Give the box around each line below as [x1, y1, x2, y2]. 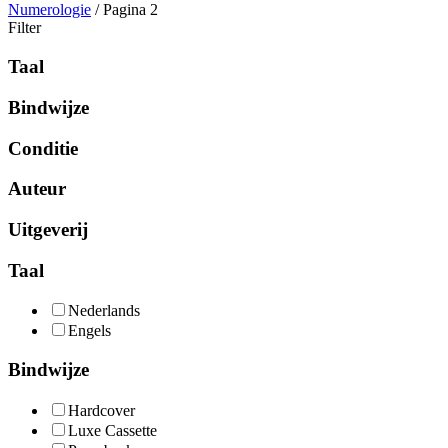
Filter [8, 19, 41, 37]
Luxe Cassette [68, 421, 157, 439]
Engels [68, 322, 111, 340]
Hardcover [68, 401, 135, 419]
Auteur [8, 178, 66, 200]
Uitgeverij [8, 219, 88, 241]
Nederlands [68, 302, 140, 320]
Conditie [8, 137, 78, 159]
